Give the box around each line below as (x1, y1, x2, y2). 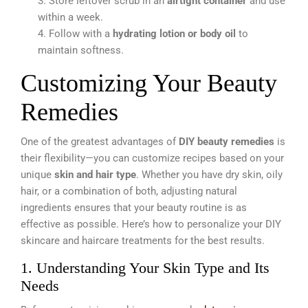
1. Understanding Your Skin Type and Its (21, 259, 269, 277)
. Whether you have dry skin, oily (136, 168, 283, 181)
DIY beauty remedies (179, 135, 274, 148)
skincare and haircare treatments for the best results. (21, 234, 265, 247)
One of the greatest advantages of (21, 135, 179, 148)
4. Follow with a (38, 27, 113, 41)
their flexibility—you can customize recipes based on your (21, 152, 284, 165)
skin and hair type (54, 168, 136, 181)
